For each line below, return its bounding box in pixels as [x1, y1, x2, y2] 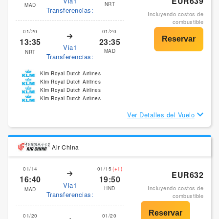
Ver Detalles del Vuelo [127, 110, 195, 119]
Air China [52, 142, 79, 151]
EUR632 [172, 169, 203, 180]
